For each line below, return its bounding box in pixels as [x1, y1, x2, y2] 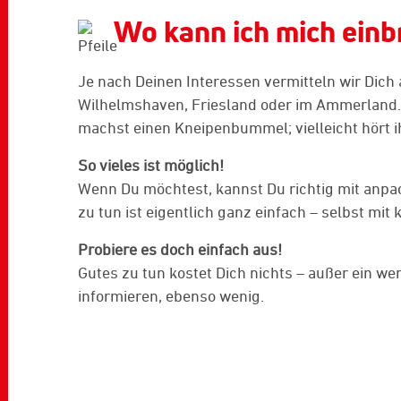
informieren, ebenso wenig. [78, 286, 264, 305]
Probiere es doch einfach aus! [78, 240, 282, 259]
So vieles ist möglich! [78, 156, 224, 175]
